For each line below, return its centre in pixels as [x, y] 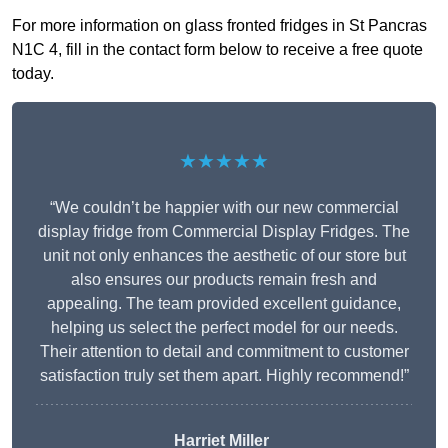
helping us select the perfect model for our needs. [224, 328]
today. [33, 74]
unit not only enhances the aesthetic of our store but [224, 256]
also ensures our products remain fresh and [224, 280]
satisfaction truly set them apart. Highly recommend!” [224, 376]
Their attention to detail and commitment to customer [224, 352]
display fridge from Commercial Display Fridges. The [224, 232]
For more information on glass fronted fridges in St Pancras [219, 26]
